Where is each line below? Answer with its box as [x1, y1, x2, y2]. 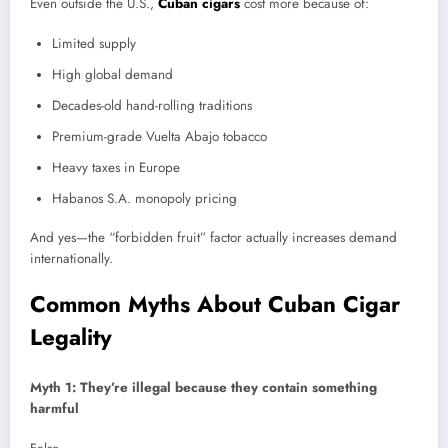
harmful [30, 398, 79, 418]
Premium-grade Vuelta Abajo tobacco [52, 127, 267, 147]
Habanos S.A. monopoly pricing [52, 189, 237, 209]
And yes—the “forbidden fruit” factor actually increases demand [30, 228, 397, 248]
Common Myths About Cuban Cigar [30, 288, 400, 321]
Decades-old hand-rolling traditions [52, 96, 252, 116]
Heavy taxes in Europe [52, 158, 180, 178]
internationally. [30, 249, 113, 269]
